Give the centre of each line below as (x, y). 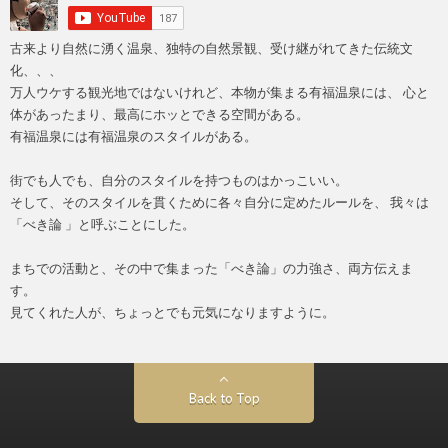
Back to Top (224, 398)
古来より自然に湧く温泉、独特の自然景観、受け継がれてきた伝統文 (211, 48)
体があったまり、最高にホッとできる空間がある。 (159, 114)
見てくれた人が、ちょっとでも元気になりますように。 (172, 312)
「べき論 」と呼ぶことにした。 (102, 224)
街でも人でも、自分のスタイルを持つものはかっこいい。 (179, 180)
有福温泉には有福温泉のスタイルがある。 (133, 136)
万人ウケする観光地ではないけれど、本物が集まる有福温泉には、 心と (219, 92)
